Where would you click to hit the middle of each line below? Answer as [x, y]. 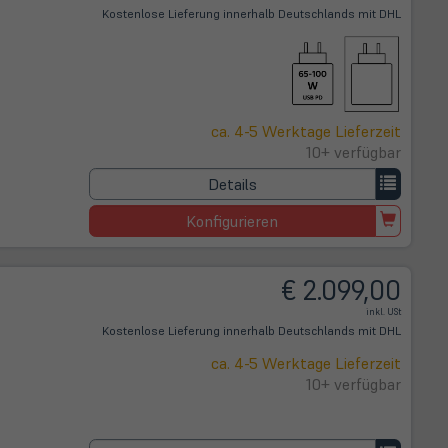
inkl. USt [383, 312]
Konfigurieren [232, 221]
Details [232, 184]
